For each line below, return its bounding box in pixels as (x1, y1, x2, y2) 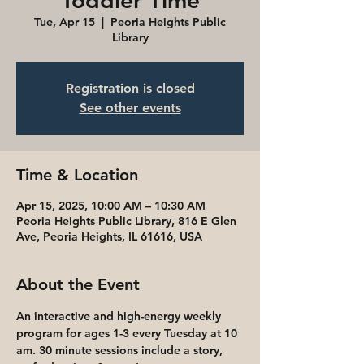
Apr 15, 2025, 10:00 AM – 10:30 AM (16, 198, 206, 213)
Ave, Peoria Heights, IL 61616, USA (16, 229, 202, 244)
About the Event (16, 275, 140, 294)
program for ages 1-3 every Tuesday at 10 (16, 326, 240, 340)
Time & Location (16, 165, 138, 184)
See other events (79, 100, 181, 115)
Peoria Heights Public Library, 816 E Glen (16, 214, 236, 228)
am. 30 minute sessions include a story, (16, 343, 226, 357)
